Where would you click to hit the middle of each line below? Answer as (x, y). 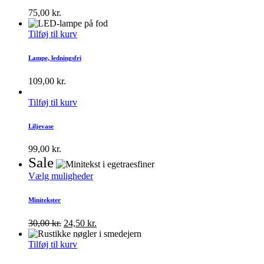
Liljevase (41, 126)
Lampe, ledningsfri (55, 57)
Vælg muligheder (61, 176)
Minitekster (44, 200)
